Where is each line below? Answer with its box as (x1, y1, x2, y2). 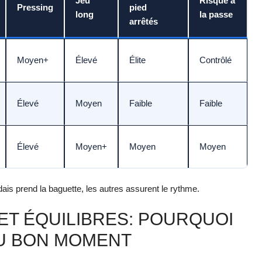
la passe (199, 9, 233, 20)
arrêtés (129, 16, 158, 27)
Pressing (17, 2, 53, 13)
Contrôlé (199, 55, 232, 65)
